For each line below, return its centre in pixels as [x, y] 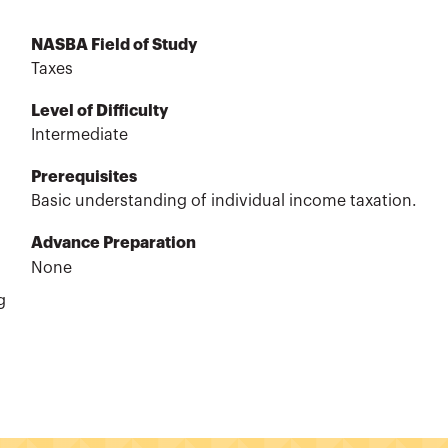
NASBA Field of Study [113, 44]
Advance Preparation [113, 243]
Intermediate [79, 135]
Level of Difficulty [99, 111]
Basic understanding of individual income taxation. [223, 201]
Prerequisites [83, 177]
